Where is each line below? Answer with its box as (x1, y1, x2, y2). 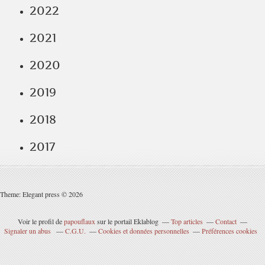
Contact (215, 216, 237, 226)
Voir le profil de (18, 216, 64, 226)
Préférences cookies (202, 226, 257, 235)
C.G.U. (65, 226, 86, 235)
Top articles (171, 216, 203, 226)
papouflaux (64, 216, 95, 226)
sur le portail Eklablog (95, 216, 159, 226)
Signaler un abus (4, 226, 53, 235)
